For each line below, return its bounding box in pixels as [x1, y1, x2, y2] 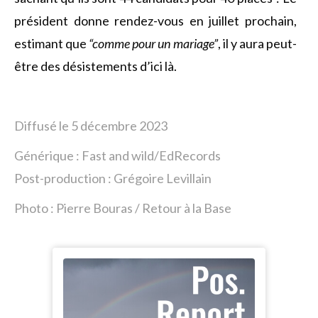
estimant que [14, 35, 89, 51]
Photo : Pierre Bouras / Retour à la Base [14, 200, 231, 216]
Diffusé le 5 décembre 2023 [14, 118, 168, 133]
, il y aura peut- [217, 35, 297, 51]
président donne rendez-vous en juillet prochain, [14, 13, 297, 28]
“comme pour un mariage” [89, 35, 218, 51]
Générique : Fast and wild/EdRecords [14, 148, 221, 163]
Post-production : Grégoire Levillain [14, 170, 212, 186]
